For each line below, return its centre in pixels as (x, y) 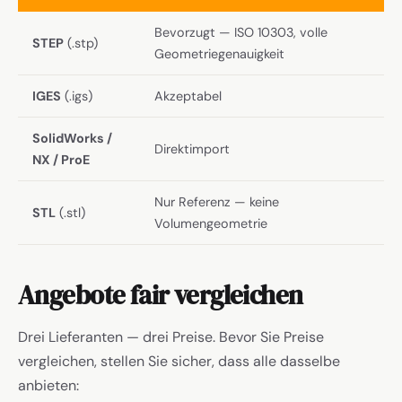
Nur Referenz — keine (217, 201)
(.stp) (81, 43)
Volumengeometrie (211, 223)
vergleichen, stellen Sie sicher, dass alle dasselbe (179, 361)
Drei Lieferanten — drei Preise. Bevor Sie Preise (171, 336)
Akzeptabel (188, 96)
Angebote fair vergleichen (161, 295)
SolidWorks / (72, 138)
